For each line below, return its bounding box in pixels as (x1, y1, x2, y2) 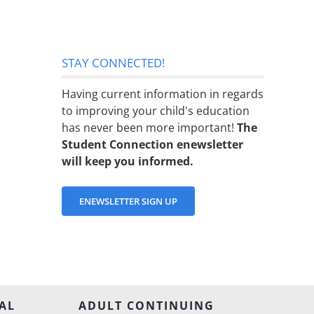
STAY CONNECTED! (62, 55, 165, 71)
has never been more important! (62, 120, 237, 136)
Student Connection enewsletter (62, 137, 243, 153)
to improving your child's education (62, 103, 250, 119)
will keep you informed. (62, 153, 193, 170)
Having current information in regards (62, 86, 264, 102)
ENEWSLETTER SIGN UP (79, 195, 177, 208)
